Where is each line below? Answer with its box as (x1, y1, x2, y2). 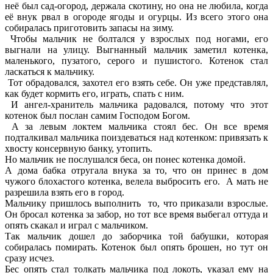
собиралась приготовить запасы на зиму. (5, 23, 174, 34)
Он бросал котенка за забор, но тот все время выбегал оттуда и (5, 209, 268, 220)
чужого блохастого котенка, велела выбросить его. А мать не (5, 176, 268, 187)
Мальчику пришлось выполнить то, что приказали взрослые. (5, 198, 268, 209)
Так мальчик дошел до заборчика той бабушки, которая (5, 231, 268, 242)
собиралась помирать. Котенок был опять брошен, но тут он (5, 242, 268, 253)
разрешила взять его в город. (5, 187, 124, 198)
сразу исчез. (5, 253, 54, 264)
